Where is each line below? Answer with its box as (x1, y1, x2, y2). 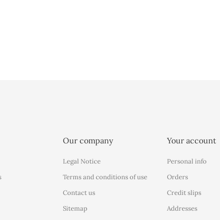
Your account (166, 136, 216, 145)
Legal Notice (63, 157, 101, 165)
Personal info (166, 157, 207, 165)
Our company (63, 136, 113, 145)
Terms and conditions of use (63, 173, 148, 181)
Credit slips (166, 189, 201, 197)
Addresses (166, 204, 197, 213)
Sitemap (63, 204, 88, 213)
